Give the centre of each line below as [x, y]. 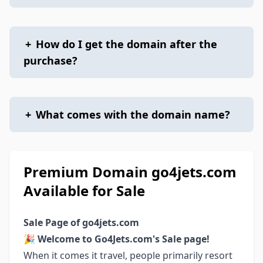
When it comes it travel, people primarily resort [128, 255]
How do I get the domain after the [127, 44]
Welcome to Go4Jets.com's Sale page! [124, 239]
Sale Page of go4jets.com [81, 222]
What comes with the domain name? [133, 114]
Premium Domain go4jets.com [130, 172]
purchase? [50, 60]
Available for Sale [84, 190]
